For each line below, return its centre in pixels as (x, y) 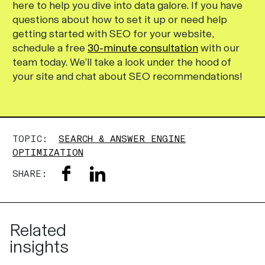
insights (39, 247)
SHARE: (30, 174)
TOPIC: (33, 139)
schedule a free (50, 48)
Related (38, 230)
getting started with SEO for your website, (113, 34)
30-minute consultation (143, 48)
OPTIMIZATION (48, 152)
